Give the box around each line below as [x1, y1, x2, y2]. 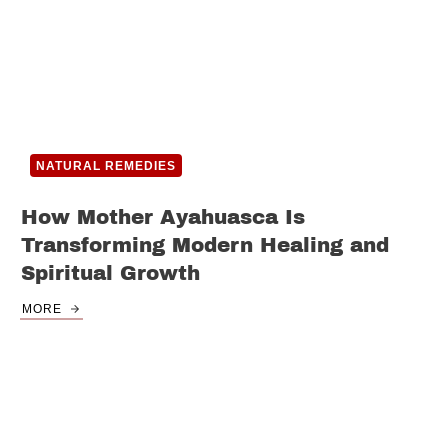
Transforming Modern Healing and [21, 234, 389, 257]
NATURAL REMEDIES [36, 159, 176, 174]
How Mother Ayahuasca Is [21, 206, 305, 229]
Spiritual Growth [21, 262, 200, 285]
